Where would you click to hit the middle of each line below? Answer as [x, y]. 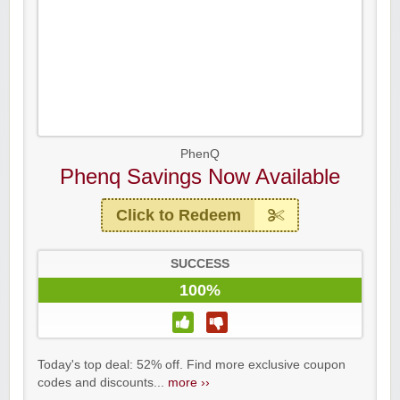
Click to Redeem [179, 216]
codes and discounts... [103, 383]
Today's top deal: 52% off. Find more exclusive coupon [192, 365]
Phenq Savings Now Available [200, 177]
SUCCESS [200, 264]
